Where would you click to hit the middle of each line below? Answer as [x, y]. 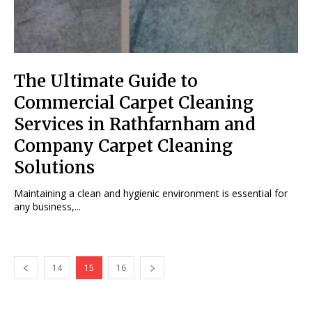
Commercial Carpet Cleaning [134, 102]
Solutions [54, 167]
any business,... [47, 206]
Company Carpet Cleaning [123, 146]
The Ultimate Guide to [106, 81]
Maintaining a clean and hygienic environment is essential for [151, 193]
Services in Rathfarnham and [135, 124]
